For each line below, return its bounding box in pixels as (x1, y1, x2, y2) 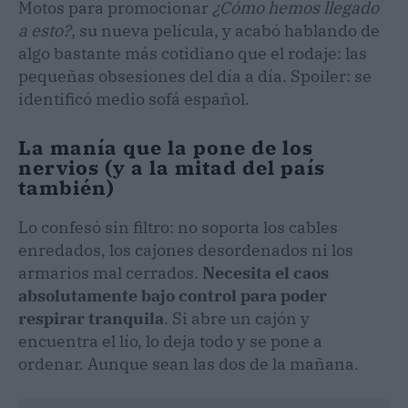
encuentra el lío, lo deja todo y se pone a (18, 330, 322, 352)
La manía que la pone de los (18, 133, 313, 160)
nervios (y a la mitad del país (18, 153, 325, 180)
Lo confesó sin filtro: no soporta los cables (18, 216, 338, 238)
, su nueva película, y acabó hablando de (71, 19, 380, 41)
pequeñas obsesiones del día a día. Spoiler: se (18, 65, 372, 87)
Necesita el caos (202, 261, 329, 283)
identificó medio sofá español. (18, 87, 250, 109)
